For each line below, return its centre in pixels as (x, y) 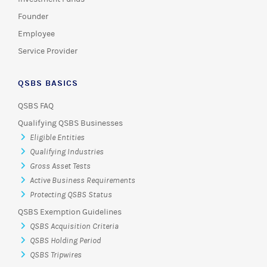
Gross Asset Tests (60, 166)
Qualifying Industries (67, 152)
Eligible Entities (57, 137)
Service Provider (48, 51)
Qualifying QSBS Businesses (70, 123)
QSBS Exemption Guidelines (70, 212)
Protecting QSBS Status (71, 195)
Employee (36, 34)
